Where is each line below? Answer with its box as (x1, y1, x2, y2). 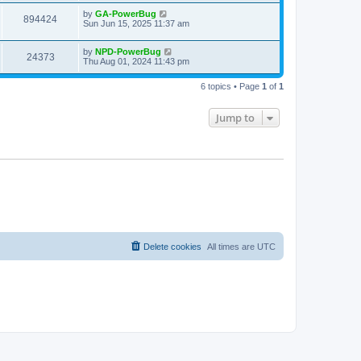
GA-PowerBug (95, 9, 156, 19)
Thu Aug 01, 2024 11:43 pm (83, 56, 189, 67)
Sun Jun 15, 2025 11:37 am (83, 19, 189, 29)
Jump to (216, 110, 255, 126)
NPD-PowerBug (95, 47, 161, 57)
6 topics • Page (201, 81, 262, 92)
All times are (207, 241, 257, 251)
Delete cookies (143, 241, 201, 251)
